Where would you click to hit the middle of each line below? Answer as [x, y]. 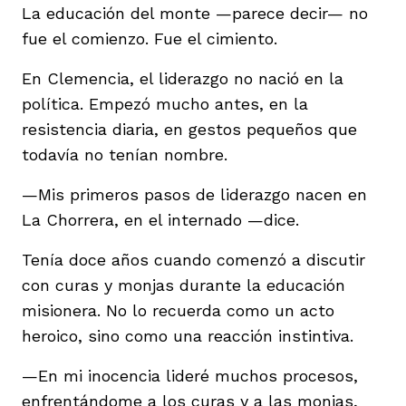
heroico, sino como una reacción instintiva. [188, 335]
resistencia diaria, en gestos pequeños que [189, 129]
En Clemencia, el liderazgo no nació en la [183, 78]
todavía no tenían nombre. [125, 154]
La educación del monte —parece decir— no [195, 13]
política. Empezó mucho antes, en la [165, 103]
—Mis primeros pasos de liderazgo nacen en [194, 194]
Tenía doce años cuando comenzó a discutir [193, 259]
